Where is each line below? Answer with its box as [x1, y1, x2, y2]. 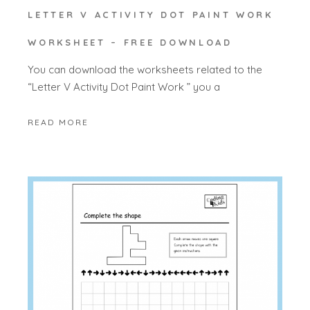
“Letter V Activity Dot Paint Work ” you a [28, 80, 221, 93]
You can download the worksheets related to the [28, 62, 263, 76]
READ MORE [28, 116, 89, 127]
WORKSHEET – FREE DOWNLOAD [28, 37, 232, 48]
